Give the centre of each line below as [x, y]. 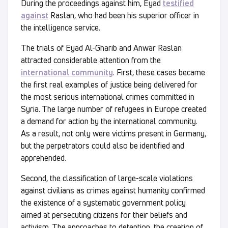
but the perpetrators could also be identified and [103, 145]
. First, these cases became [159, 72]
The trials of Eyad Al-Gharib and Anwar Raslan [101, 48]
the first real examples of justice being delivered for [109, 84]
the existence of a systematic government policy [103, 202]
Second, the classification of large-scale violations [107, 178]
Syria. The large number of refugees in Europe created [114, 109]
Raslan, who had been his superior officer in [124, 15]
